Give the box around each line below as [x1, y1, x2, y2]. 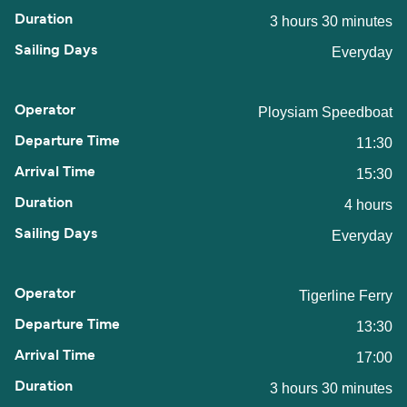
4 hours [344, 197, 392, 213]
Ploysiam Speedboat [258, 104, 392, 121]
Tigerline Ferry [299, 288, 392, 304]
